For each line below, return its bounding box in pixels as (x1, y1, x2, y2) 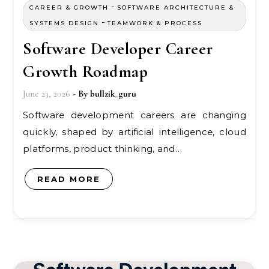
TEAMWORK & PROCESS (107, 19, 202, 27)
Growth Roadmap (23, 61, 148, 82)
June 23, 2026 (23, 88, 70, 99)
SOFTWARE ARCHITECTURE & (117, 4, 234, 11)
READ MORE (37, 174, 100, 184)
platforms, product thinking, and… (23, 143, 182, 154)
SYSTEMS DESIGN (29, 19, 99, 27)
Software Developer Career (23, 38, 213, 59)
